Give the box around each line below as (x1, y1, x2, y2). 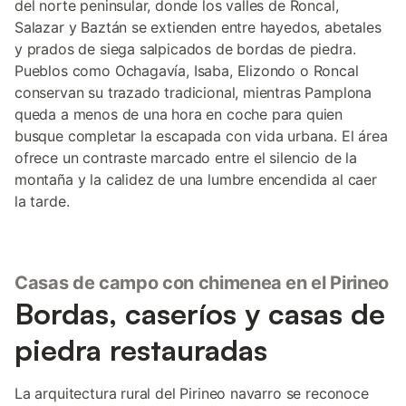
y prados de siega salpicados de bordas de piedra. (14, 40, 356, 58)
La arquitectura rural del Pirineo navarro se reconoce (14, 384, 369, 402)
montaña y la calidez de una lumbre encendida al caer (14, 170, 377, 188)
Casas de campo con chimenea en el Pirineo (14, 272, 390, 294)
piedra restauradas (14, 332, 267, 368)
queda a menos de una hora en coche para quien (14, 105, 343, 123)
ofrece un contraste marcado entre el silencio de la (14, 149, 358, 167)
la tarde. (14, 192, 70, 210)
